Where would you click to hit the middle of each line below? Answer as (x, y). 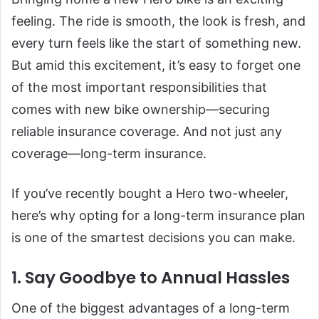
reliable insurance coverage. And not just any (147, 131)
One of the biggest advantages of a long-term (151, 308)
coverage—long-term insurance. (109, 153)
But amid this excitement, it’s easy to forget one (156, 65)
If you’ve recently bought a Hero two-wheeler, (150, 193)
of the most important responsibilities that (139, 87)
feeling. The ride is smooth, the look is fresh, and (158, 21)
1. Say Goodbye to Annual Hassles (151, 277)
